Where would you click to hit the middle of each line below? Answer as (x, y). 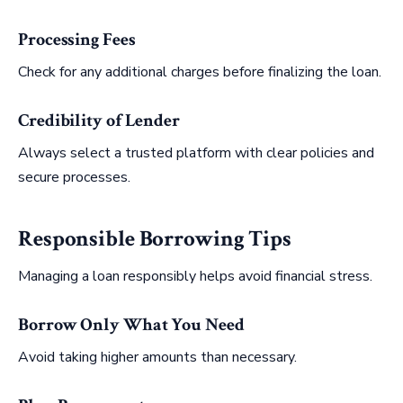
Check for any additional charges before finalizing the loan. (200, 72)
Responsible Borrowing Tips (155, 239)
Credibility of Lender (99, 120)
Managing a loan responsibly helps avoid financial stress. (195, 276)
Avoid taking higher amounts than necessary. (157, 357)
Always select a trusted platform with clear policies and (196, 152)
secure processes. (74, 177)
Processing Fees (77, 39)
